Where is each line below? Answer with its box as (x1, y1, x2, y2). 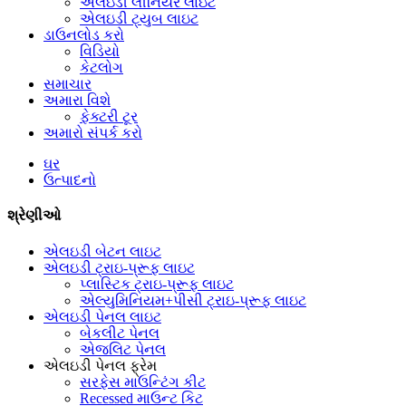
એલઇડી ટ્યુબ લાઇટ (80, 11, 198, 26)
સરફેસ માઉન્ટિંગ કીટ (80, 373, 206, 390)
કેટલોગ (80, 60, 123, 75)
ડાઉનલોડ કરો (43, 27, 124, 43)
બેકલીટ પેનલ (80, 324, 159, 341)
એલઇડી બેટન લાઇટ (43, 243, 161, 259)
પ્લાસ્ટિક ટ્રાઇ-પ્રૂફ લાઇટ (80, 275, 234, 292)
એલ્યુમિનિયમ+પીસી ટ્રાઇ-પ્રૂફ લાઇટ (80, 292, 306, 308)
